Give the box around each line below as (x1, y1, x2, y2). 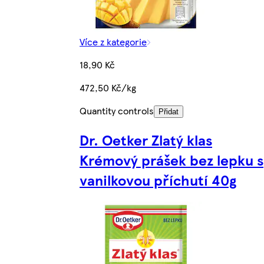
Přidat (159, 107, 179, 117)
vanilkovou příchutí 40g (80, 170, 236, 190)
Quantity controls (80, 104, 154, 118)
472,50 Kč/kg (80, 81, 136, 95)
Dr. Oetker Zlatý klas (80, 130, 212, 150)
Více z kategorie (80, 35, 147, 49)
